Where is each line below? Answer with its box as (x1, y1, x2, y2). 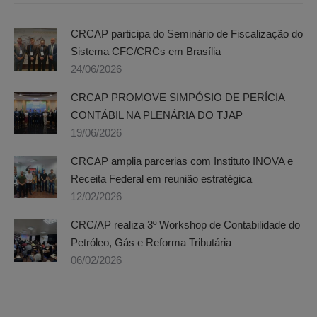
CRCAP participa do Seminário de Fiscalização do (71, 27, 303, 40)
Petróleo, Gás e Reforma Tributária (71, 236, 231, 248)
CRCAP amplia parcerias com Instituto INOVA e (71, 154, 293, 167)
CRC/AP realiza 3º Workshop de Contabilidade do (71, 218, 300, 231)
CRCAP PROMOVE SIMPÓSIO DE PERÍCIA (71, 91, 284, 103)
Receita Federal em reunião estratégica (71, 172, 252, 185)
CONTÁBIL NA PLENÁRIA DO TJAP (71, 108, 243, 121)
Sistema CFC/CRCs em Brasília (71, 45, 221, 57)
